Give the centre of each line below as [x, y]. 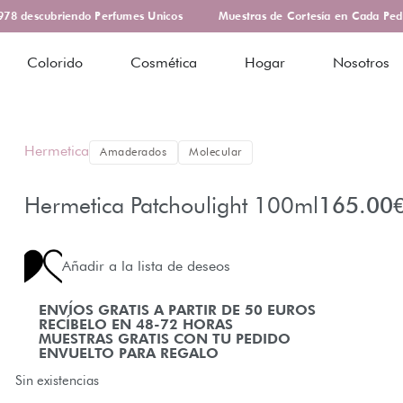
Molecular [215, 152]
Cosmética [164, 62]
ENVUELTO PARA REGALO [128, 353]
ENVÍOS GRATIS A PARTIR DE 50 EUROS [177, 310]
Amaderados [134, 152]
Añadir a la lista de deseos [146, 266]
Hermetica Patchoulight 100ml [171, 205]
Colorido [55, 62]
